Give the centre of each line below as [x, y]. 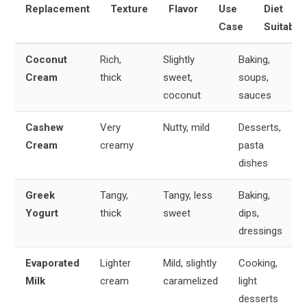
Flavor [183, 9]
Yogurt [42, 213]
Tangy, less [188, 195]
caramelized [191, 281]
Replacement [58, 9]
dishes [253, 163]
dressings [260, 231]
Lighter [115, 263]
